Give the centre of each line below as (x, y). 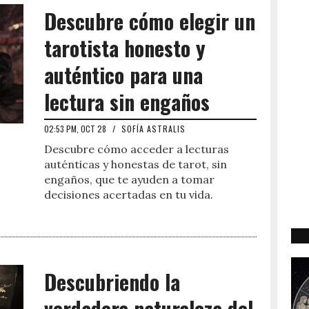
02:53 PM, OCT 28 (76, 129)
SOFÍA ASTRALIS (153, 129)
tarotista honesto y (125, 48)
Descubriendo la (112, 282)
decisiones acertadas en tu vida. (129, 195)
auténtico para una (123, 75)
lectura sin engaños (127, 102)
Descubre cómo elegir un (150, 21)
